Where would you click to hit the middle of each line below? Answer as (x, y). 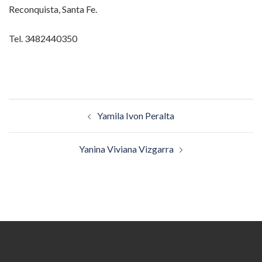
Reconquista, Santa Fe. (53, 9)
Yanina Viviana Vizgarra (126, 149)
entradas (36, 139)
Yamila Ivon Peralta (136, 115)
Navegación (45, 106)
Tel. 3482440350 (43, 38)
